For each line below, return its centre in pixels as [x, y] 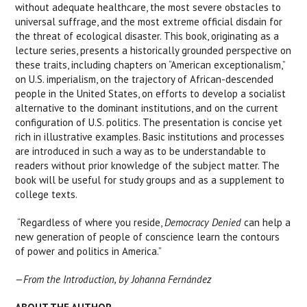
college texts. [47, 194]
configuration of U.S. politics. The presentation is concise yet [149, 122]
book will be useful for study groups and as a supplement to [150, 180]
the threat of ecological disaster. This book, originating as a [147, 36]
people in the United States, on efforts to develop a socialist [151, 94]
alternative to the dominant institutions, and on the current [147, 108]
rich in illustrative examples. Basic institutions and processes [150, 137]
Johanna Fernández [170, 279]
